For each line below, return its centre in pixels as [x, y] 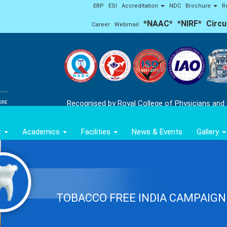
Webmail [127, 25]
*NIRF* [190, 24]
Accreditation [141, 6]
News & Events [157, 132]
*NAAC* [158, 24]
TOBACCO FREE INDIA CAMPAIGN [141, 198]
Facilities [97, 132]
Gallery [209, 132]
